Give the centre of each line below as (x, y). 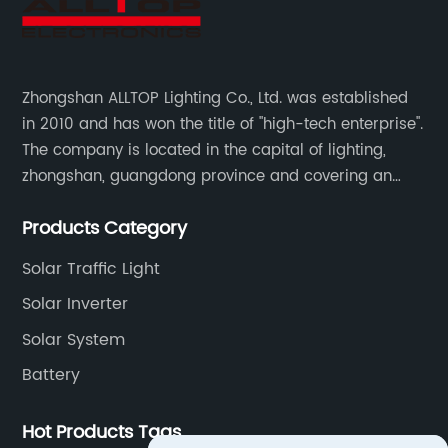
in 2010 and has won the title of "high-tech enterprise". (223, 124)
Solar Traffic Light (91, 268)
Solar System (74, 339)
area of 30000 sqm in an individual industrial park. (213, 202)
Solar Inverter (75, 304)
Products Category (105, 228)
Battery (51, 375)
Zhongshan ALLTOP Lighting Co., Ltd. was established (215, 98)
